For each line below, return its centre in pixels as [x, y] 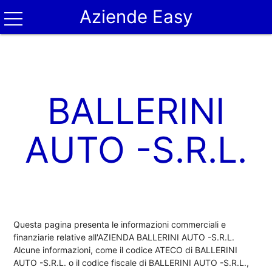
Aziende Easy [136, 17]
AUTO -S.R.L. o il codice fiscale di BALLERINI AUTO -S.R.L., [131, 262]
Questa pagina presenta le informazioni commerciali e [120, 224]
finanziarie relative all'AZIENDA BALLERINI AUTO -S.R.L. [124, 237]
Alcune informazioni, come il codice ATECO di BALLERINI [126, 250]
